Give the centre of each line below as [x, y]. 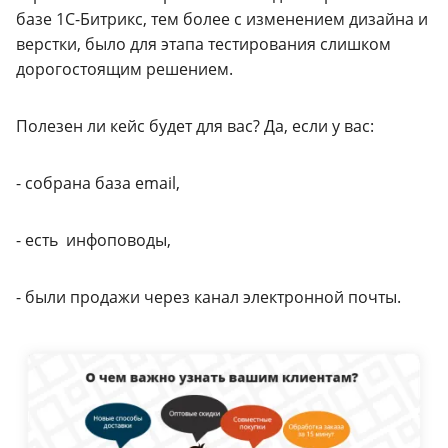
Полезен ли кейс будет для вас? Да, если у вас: [195, 125]
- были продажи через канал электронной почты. [208, 296]
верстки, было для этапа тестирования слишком [203, 43]
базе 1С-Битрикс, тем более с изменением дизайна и [222, 18]
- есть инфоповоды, [93, 239]
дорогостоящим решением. [124, 68]
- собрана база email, [98, 182]
